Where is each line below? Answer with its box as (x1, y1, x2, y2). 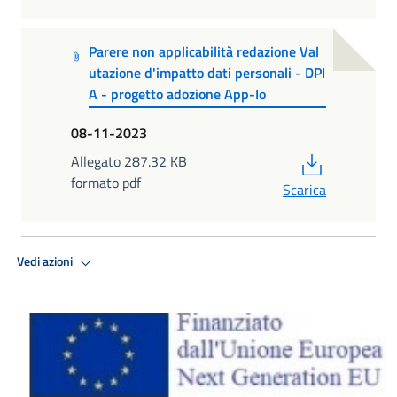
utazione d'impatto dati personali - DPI (88, 62, 325, 84)
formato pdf (71, 171, 141, 193)
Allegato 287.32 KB (71, 150, 187, 172)
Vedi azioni (17, 252, 75, 272)
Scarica (283, 178, 326, 200)
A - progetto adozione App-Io (88, 83, 266, 105)
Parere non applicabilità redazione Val (88, 41, 319, 63)
